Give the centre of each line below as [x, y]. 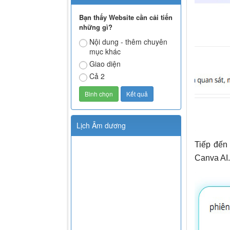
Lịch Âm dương [101, 125]
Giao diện [105, 63]
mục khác [105, 51]
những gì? [96, 27]
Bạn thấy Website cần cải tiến [126, 17]
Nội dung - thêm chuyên [128, 41]
